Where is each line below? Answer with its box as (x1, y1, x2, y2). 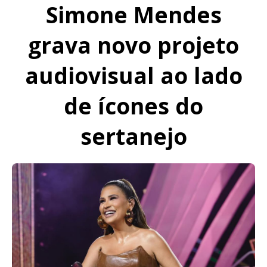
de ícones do (64, 91, 203, 121)
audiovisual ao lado (24, 60, 243, 91)
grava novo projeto (28, 30, 239, 60)
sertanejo (80, 121, 187, 151)
